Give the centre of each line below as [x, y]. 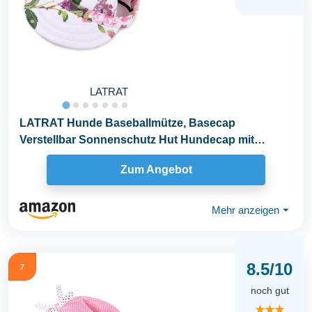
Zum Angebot [156, 170]
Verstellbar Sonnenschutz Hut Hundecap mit [137, 139]
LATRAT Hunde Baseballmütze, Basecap [127, 123]
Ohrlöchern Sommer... [77, 156]
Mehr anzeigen [245, 210]
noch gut [270, 291]
